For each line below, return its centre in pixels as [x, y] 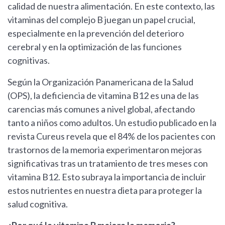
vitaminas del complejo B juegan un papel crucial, [101, 20]
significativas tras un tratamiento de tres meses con [108, 163]
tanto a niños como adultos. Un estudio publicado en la [112, 123]
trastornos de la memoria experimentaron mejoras [105, 150]
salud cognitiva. [38, 204]
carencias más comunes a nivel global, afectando [101, 109]
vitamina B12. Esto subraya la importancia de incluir [107, 177]
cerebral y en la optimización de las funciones [95, 47]
